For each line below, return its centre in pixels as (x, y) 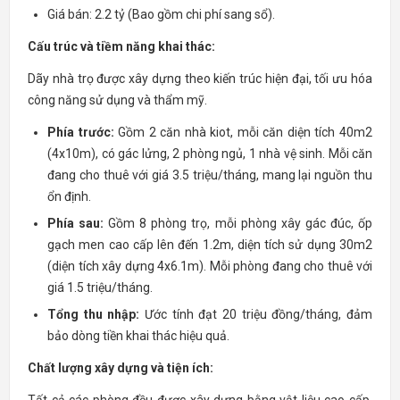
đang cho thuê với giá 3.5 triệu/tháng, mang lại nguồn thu (210, 175)
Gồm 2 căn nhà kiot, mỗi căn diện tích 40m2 (243, 132)
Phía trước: (81, 132)
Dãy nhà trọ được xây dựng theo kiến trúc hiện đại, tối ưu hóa (200, 79)
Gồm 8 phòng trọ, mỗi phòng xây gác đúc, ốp (238, 223)
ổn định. (69, 196)
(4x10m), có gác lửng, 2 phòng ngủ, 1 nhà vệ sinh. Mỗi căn (210, 154)
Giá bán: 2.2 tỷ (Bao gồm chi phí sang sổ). (161, 14)
